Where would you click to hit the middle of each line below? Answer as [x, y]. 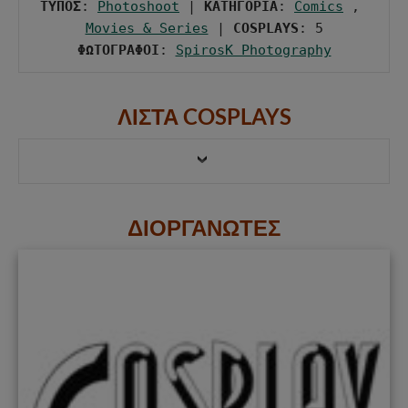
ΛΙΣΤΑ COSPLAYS [204, 116]
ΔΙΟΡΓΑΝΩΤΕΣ [204, 227]
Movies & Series [147, 28]
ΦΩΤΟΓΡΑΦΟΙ [118, 50]
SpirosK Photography [253, 50]
